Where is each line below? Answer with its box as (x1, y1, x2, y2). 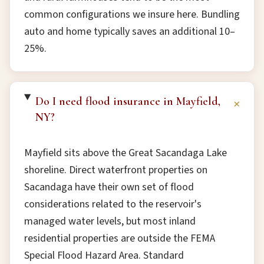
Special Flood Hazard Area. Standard (24, 248, 184, 263)
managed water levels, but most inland (24, 214, 196, 229)
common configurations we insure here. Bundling (24, 7, 240, 22)
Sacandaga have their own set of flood (24, 180, 194, 194)
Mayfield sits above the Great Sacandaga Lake (24, 146, 227, 160)
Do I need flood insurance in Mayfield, (35, 94, 220, 108)
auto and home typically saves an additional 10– (24, 24, 235, 39)
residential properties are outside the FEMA (24, 231, 215, 246)
